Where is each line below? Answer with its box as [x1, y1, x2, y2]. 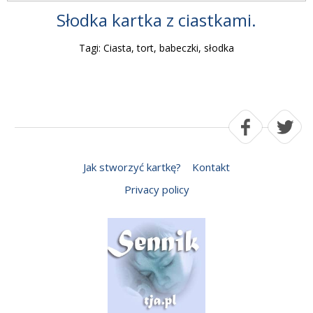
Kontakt [192, 160, 230, 175]
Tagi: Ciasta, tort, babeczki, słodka [79, 41, 234, 55]
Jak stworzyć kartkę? [83, 160, 181, 175]
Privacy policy [124, 182, 189, 197]
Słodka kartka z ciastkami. [57, 8, 256, 32]
